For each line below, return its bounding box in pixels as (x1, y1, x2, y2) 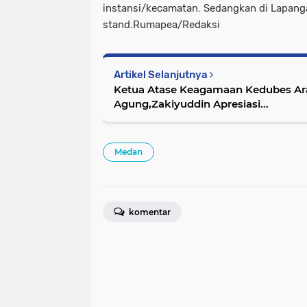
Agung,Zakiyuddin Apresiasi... (114, 97, 269, 110)
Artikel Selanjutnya (114, 69, 210, 81)
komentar (127, 207, 171, 217)
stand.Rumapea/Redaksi (103, 19, 220, 31)
